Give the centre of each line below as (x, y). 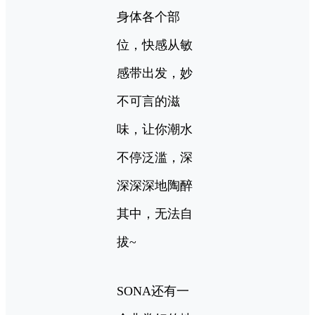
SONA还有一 (153, 291)
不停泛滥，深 (155, 157)
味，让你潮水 (155, 129)
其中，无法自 (155, 213)
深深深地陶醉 (155, 185)
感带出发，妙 (155, 73)
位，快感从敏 (155, 45)
